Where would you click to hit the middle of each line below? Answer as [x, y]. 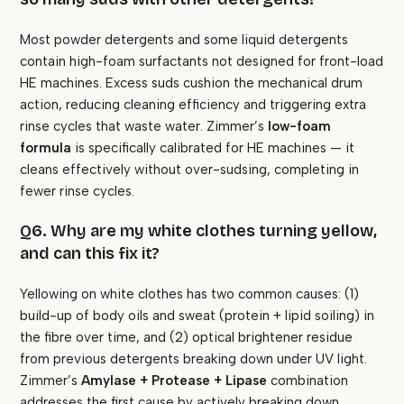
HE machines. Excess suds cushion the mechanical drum [192, 83]
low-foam [300, 127]
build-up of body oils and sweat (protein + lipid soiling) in [197, 316]
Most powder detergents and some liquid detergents [184, 40]
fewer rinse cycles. [78, 192]
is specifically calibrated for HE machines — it [213, 148]
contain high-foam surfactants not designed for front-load [202, 62]
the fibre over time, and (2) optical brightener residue [187, 338]
